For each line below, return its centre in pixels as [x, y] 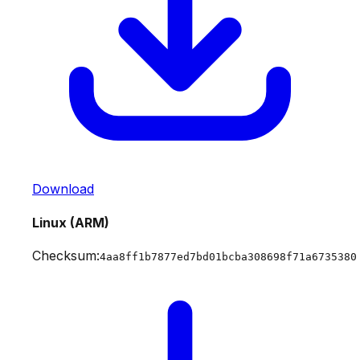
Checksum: [66, 255]
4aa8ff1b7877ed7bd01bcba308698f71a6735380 [228, 256]
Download [63, 189]
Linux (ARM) [71, 222]
